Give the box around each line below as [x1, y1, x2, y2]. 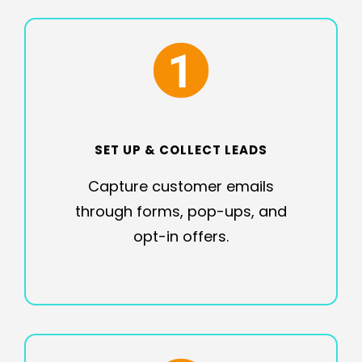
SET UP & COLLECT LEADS [95, 141, 267, 158]
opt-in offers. [133, 226, 229, 246]
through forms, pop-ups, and [75, 201, 287, 221]
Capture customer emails [88, 176, 274, 196]
